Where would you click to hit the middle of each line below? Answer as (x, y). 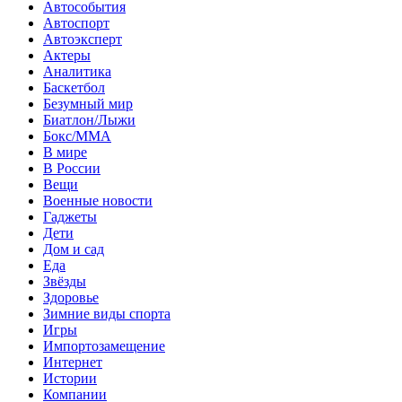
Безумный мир (88, 103)
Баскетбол (74, 87)
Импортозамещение (104, 345)
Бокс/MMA (77, 135)
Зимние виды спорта (107, 313)
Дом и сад (74, 249)
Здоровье (71, 297)
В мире (65, 152)
